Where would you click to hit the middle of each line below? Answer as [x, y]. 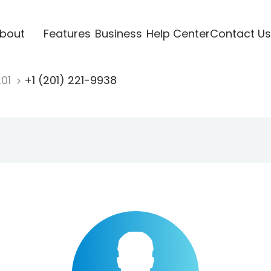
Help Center [178, 33]
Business [118, 33]
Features [67, 33]
